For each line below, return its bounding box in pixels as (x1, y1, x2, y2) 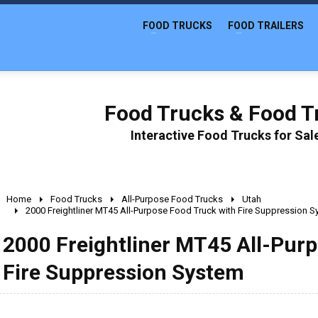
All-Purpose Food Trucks (121, 194, 223, 204)
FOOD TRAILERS (228, 20, 304, 31)
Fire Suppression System (3, 260, 244, 285)
